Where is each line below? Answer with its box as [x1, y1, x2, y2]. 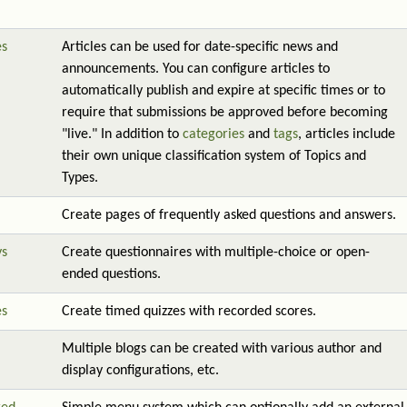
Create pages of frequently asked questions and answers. [62, 208, 396, 223]
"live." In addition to [62, 127, 183, 142]
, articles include [298, 127, 395, 142]
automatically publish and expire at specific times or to [62, 84, 385, 98]
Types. [62, 171, 98, 185]
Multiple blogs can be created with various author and [62, 342, 382, 356]
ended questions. [62, 267, 161, 282]
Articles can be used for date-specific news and [62, 40, 338, 55]
